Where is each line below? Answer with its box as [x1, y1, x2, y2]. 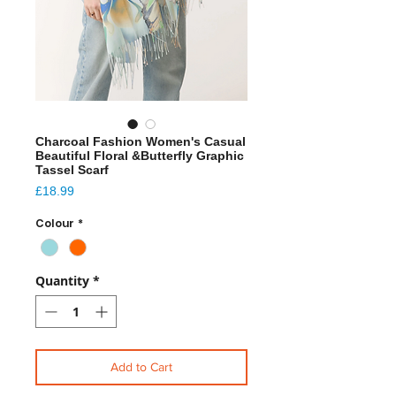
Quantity [35, 271, 89, 289]
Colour [35, 215, 74, 231]
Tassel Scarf [35, 162, 109, 177]
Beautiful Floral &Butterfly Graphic [35, 148, 244, 163]
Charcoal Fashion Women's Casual [35, 133, 246, 148]
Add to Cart [110, 359, 172, 374]
